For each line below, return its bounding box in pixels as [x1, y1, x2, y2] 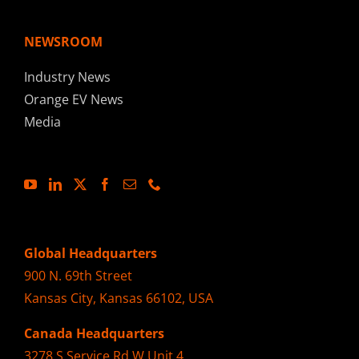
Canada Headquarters [24, 325, 164, 343]
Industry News [24, 68, 111, 87]
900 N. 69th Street [24, 267, 132, 285]
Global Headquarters [24, 244, 157, 263]
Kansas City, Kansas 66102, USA [24, 289, 213, 308]
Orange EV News [24, 91, 123, 109]
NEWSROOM [24, 33, 103, 51]
